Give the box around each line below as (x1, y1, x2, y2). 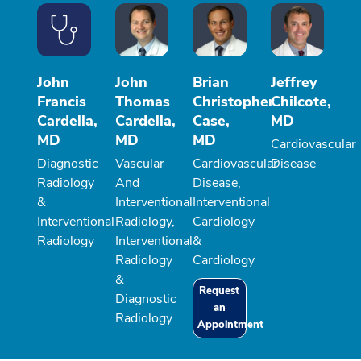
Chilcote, (270, 92, 331, 112)
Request (199, 284, 240, 299)
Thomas (114, 92, 170, 112)
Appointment (197, 317, 263, 333)
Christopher (193, 92, 274, 112)
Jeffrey (270, 73, 317, 93)
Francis (37, 92, 86, 112)
